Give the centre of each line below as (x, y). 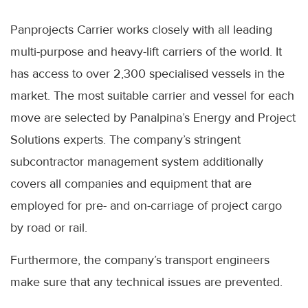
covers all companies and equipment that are (131, 184)
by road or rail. (49, 228)
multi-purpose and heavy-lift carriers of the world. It (146, 52)
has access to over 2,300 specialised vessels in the (147, 74)
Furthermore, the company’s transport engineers (140, 260)
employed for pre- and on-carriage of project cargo (146, 206)
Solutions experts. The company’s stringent (125, 140)
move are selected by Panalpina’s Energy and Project (153, 118)
